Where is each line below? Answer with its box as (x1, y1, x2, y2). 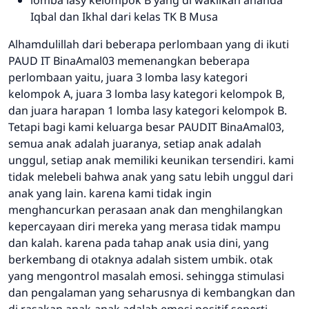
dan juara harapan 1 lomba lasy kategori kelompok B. (8, 102, 287, 118)
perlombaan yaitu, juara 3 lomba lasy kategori (8, 69, 248, 85)
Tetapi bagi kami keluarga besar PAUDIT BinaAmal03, (8, 119, 284, 134)
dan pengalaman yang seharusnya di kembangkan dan (8, 284, 295, 300)
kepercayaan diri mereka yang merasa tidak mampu (8, 218, 281, 234)
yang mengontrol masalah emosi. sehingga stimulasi (8, 268, 284, 283)
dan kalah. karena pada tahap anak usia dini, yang (8, 235, 269, 250)
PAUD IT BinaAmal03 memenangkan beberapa (8, 52, 250, 68)
